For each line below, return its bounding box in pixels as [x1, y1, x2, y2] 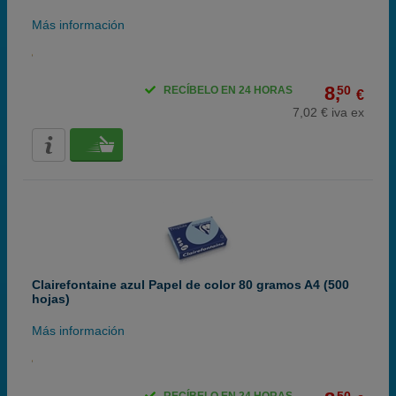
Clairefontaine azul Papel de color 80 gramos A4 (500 [32, 278, 349, 292]
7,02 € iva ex [293, 105, 364, 119]
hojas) [32, 292, 70, 306]
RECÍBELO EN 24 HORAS [164, 84, 293, 96]
